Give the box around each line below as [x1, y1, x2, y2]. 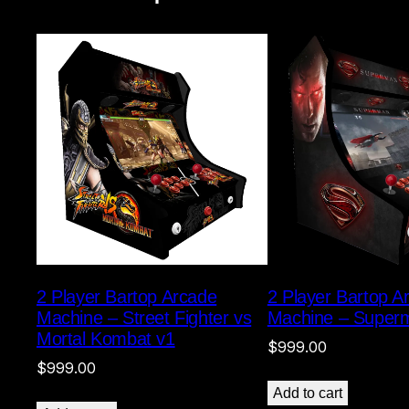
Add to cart [272, 385, 342, 402]
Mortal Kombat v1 [37, 329, 175, 350]
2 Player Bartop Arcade [37, 287, 217, 308]
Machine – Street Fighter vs [37, 308, 252, 329]
